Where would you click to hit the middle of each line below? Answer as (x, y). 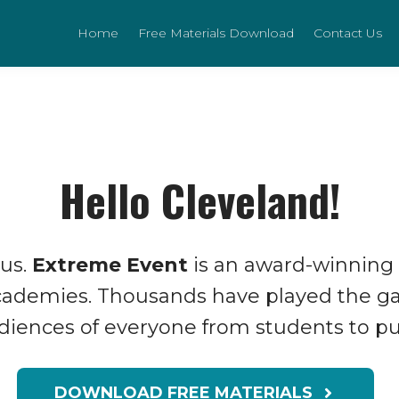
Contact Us (348, 33)
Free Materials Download (216, 33)
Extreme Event (110, 265)
